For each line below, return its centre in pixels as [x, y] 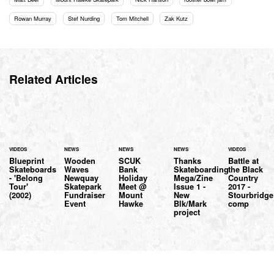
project [187, 212]
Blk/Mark [190, 203]
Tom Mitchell [132, 18]
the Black [246, 169]
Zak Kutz [176, 18]
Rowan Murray [33, 18]
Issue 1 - [189, 186]
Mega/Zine [193, 178]
